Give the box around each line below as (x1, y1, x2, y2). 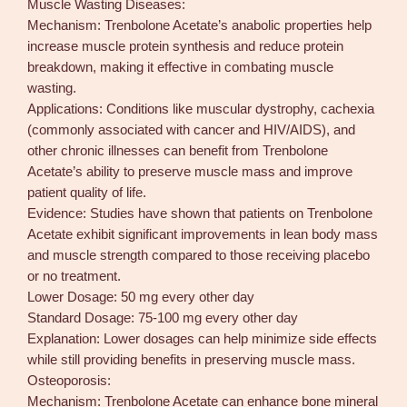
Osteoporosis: (27, 372, 112, 388)
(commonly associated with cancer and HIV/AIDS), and (27, 122, 356, 137)
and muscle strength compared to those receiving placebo (27, 247, 371, 263)
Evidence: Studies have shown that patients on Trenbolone (27, 205, 373, 221)
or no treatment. (27, 268, 122, 283)
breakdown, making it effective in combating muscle (27, 59, 334, 74)
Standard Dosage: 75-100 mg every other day (27, 310, 299, 325)
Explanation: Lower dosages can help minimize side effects (27, 331, 378, 346)
